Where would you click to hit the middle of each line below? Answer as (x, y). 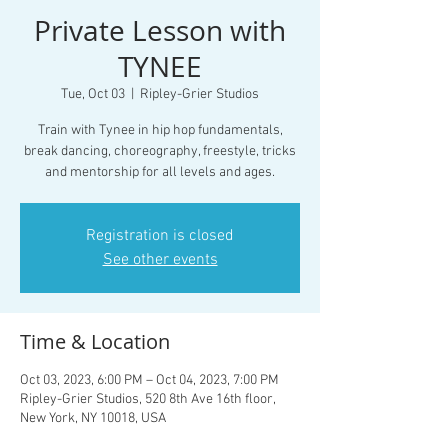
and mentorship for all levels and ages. (160, 172)
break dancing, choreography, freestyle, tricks (160, 151)
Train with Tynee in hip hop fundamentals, (160, 130)
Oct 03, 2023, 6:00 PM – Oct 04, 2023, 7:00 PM (149, 380)
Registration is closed (160, 236)
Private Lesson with (160, 30)
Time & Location (95, 341)
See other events (160, 260)
